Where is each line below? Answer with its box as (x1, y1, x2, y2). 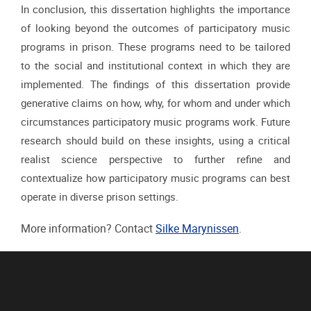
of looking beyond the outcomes (21, 22, 180, 35)
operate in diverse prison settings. (21, 190, 178, 203)
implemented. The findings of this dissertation (21, 78, 251, 91)
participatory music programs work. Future (92, 115, 291, 128)
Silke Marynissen (155, 221, 239, 235)
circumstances (21, 115, 90, 128)
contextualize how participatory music (21, 171, 199, 185)
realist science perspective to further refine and (21, 153, 290, 166)
